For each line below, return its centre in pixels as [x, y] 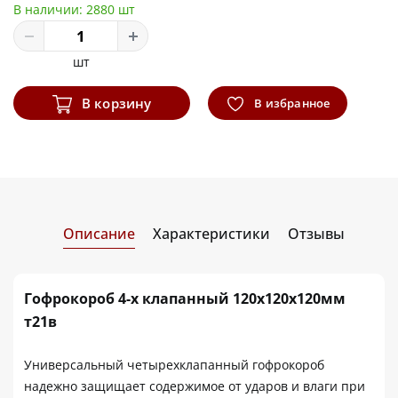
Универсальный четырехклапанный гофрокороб [174, 364]
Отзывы [316, 233]
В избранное [291, 103]
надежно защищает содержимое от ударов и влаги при [195, 386]
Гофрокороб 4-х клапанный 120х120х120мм [185, 298]
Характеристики [211, 233]
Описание [99, 233]
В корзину [115, 103]
